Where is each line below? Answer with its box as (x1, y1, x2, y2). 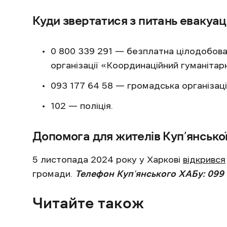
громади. (32, 169, 75, 178)
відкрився (183, 155, 225, 164)
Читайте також (32, 195, 144, 211)
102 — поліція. (51, 101, 113, 110)
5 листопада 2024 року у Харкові (32, 155, 183, 164)
